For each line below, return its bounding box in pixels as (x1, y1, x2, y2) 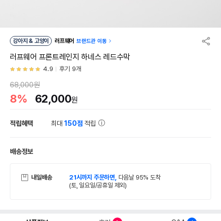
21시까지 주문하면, (69, 174, 118, 181)
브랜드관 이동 (76, 38, 107, 44)
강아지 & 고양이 (29, 37, 49, 44)
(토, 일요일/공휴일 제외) (69, 182, 127, 189)
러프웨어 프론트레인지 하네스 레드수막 (10, 52, 130, 62)
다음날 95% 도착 (118, 174, 161, 181)
